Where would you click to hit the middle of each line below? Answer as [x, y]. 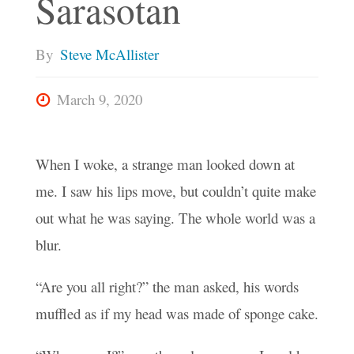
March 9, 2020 [100, 100]
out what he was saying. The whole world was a [175, 218]
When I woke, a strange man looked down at [165, 164]
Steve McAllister [109, 55]
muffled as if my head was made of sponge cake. [177, 314]
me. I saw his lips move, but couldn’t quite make [175, 191]
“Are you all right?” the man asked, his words [167, 287]
